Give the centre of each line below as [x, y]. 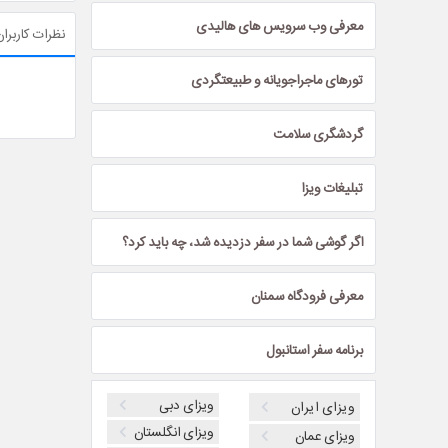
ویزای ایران [322, 407]
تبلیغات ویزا [332, 188]
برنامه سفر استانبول [314, 350]
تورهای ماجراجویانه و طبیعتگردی [277, 80]
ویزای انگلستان [173, 432]
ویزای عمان [324, 436]
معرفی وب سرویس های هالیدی [279, 26]
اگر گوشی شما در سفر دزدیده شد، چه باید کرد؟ [242, 242]
